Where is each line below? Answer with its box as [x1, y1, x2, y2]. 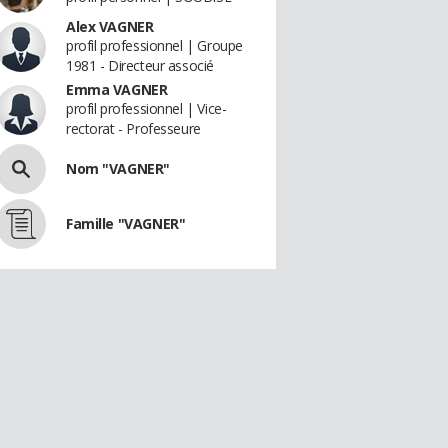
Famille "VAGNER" [66, 214, 186, 233]
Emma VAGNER [66, 80, 168, 99]
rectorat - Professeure [66, 119, 201, 138]
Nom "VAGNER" [66, 159, 170, 178]
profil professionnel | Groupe [66, 36, 243, 55]
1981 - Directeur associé [66, 56, 214, 75]
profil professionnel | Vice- [66, 99, 227, 118]
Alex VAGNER [66, 17, 154, 36]
